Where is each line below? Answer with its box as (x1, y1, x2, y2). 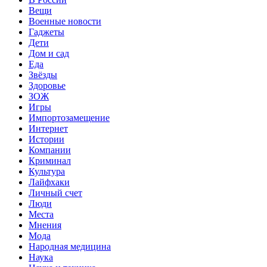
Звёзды (29, 69, 57, 80)
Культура (29, 166, 65, 176)
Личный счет (29, 187, 82, 198)
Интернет (29, 123, 68, 133)
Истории (29, 133, 64, 144)
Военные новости (29, 15, 101, 26)
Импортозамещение (29, 112, 110, 123)
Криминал (29, 155, 71, 166)
